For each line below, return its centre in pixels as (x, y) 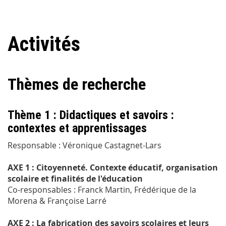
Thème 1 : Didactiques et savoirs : (91, 115)
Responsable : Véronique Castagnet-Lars (84, 145)
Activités (44, 44)
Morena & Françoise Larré (57, 201)
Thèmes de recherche (77, 84)
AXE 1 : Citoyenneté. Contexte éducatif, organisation (113, 167)
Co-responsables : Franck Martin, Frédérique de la (102, 189)
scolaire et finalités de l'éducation (75, 178)
